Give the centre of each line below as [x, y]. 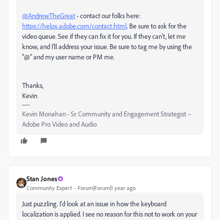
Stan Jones [42, 179]
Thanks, [33, 85]
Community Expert [49, 188]
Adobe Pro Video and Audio [59, 124]
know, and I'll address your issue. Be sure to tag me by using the [107, 47]
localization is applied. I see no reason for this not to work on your [110, 214]
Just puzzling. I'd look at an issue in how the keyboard [94, 204]
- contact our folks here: [108, 16]
